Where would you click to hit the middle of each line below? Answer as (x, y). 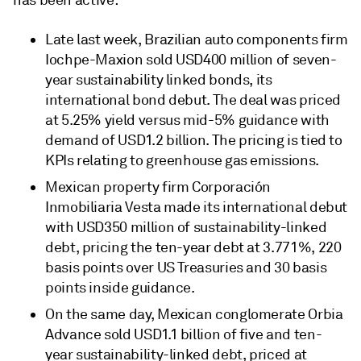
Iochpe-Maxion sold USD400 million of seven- (191, 60)
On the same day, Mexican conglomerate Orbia (194, 314)
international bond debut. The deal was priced (193, 100)
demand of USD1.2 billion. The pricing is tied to (194, 140)
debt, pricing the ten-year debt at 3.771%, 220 (193, 247)
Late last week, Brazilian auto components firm (197, 39)
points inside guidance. (120, 288)
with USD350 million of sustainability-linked (186, 227)
